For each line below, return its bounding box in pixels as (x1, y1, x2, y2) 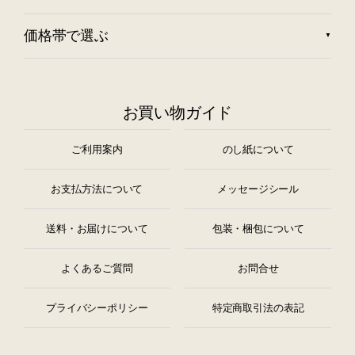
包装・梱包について (212, 222, 304, 235)
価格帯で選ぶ (24, 28, 109, 44)
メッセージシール (217, 182, 300, 195)
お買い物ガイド (122, 103, 233, 121)
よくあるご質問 (61, 261, 133, 274)
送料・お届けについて (46, 222, 148, 235)
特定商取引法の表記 (212, 301, 304, 314)
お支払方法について (51, 182, 143, 195)
